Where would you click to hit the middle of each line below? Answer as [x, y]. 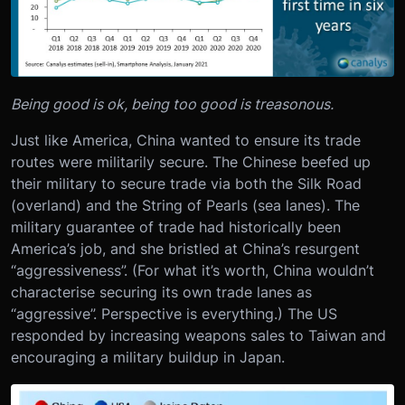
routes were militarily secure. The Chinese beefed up [191, 162]
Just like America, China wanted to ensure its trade [186, 141]
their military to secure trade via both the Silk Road [186, 184]
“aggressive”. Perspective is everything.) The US [174, 314]
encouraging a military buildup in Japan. [148, 358]
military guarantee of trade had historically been [176, 227]
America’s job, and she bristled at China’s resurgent [185, 249]
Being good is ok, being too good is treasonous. [172, 104]
